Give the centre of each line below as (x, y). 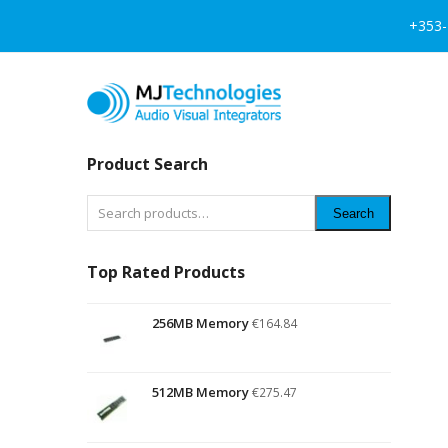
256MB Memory (200, 323)
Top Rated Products (166, 272)
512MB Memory (200, 392)
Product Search (147, 164)
